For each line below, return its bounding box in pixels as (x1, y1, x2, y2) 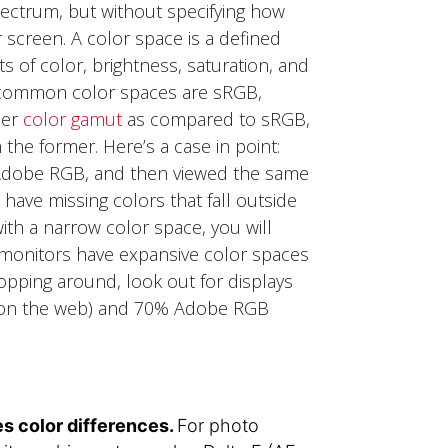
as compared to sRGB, (122, 107, 311, 132)
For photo (177, 415, 260, 437)
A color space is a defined (71, 26, 282, 51)
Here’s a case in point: (103, 134, 281, 159)
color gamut (23, 107, 123, 132)
